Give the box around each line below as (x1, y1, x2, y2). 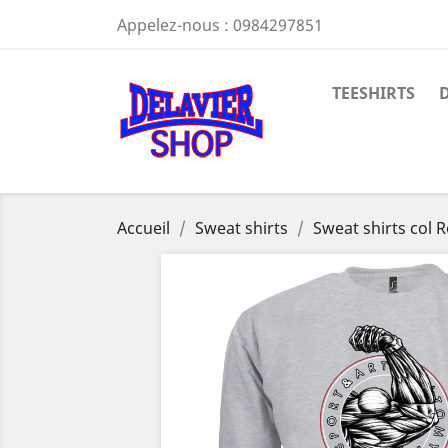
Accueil (117, 217, 170, 239)
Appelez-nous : (117, 14, 233, 36)
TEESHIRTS (332, 82, 415, 104)
